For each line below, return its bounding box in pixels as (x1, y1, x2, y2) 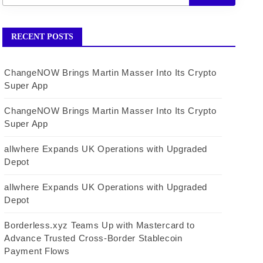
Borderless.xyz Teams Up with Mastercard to (4, 220, 195, 230)
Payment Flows (4, 246, 70, 256)
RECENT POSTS (11, 32, 74, 41)
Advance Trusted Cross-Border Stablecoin (4, 233, 183, 243)
